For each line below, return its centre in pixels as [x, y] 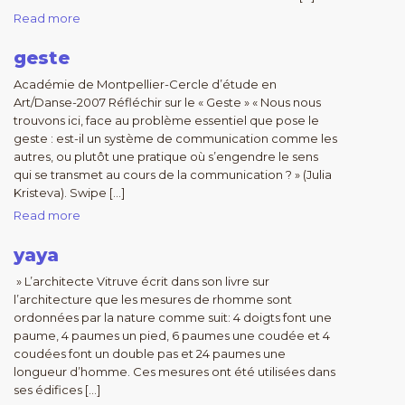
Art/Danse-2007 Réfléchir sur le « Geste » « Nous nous [167, 102]
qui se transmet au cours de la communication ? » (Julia [173, 174]
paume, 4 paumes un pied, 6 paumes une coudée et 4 [172, 335]
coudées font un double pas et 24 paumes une [150, 353]
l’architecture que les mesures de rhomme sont [153, 299]
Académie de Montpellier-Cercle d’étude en [145, 84]
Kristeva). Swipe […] [69, 193]
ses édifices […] [57, 390]
